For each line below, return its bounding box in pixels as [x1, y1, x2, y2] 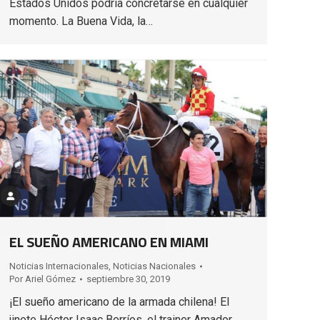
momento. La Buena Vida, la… [9, 14, 153, 28]
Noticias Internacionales [9, 260, 109, 271]
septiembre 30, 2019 [86, 273, 170, 284]
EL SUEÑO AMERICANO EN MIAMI [9, 230, 209, 253]
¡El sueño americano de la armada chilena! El [9, 294, 229, 309]
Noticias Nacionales [113, 260, 196, 271]
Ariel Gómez [25, 273, 76, 284]
